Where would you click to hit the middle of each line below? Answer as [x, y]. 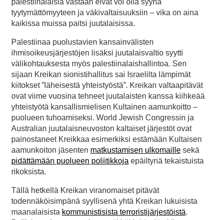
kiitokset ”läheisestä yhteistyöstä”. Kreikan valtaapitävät [107, 85]
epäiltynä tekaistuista [166, 161]
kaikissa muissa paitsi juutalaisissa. [73, 23]
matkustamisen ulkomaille [136, 150]
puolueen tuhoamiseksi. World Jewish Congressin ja [103, 117]
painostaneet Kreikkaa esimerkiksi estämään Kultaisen [107, 139]
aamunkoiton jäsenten [51, 150]
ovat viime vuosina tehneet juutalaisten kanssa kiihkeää [108, 96]
